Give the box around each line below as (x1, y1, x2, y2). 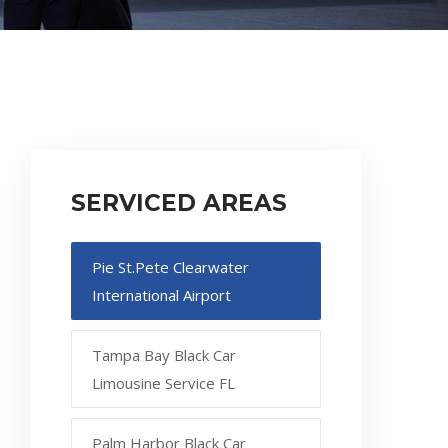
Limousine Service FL (92, 372, 235, 393)
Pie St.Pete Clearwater (92, 256, 249, 277)
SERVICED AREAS (71, 188, 287, 217)
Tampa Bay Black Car (92, 344, 236, 365)
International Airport (92, 284, 231, 305)
